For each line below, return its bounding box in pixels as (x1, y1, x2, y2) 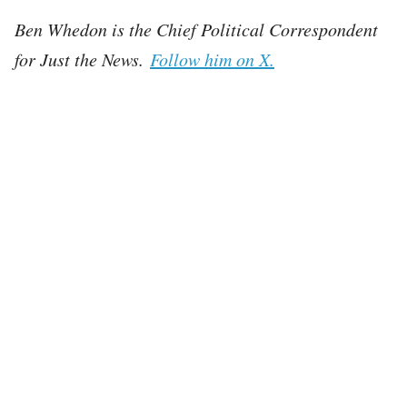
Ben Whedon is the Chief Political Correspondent (15, 16, 378, 41)
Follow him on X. (150, 46, 274, 71)
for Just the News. (15, 46, 150, 71)
